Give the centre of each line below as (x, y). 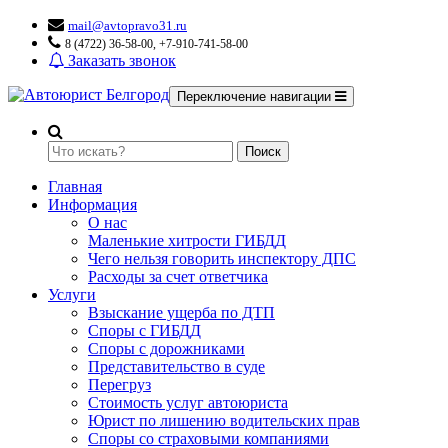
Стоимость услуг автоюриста (188, 402)
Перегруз (119, 384)
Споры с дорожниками (166, 348)
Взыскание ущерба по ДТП (181, 312)
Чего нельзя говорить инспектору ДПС (222, 258)
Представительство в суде (176, 366)
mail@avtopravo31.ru (127, 25)
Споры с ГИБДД (144, 330)
